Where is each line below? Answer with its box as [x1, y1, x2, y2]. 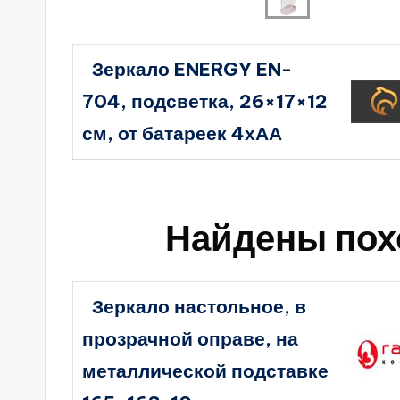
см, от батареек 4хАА [82, 121, 283, 146]
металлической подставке [82, 359, 329, 383]
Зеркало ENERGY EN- [91, 57, 292, 81]
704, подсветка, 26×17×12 [82, 89, 329, 113]
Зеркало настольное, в [91, 295, 306, 319]
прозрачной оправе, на [82, 327, 299, 351]
